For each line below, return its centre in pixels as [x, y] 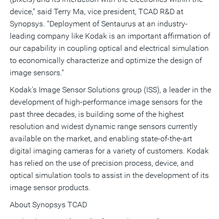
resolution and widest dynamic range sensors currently [104, 126]
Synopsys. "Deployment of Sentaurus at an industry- [99, 24]
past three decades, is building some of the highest [97, 114]
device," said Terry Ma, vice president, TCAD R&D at [97, 11]
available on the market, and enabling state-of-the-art [101, 139]
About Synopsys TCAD [48, 205]
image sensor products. [50, 187]
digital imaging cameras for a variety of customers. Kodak [109, 151]
